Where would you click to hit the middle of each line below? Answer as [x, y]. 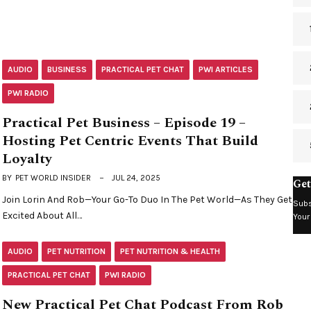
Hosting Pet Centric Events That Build [131, 141]
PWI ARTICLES [226, 70]
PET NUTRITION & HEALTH [170, 252]
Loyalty [27, 159]
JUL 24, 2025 [136, 178]
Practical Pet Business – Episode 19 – [124, 123]
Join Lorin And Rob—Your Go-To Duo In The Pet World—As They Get [148, 200]
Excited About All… [42, 216]
